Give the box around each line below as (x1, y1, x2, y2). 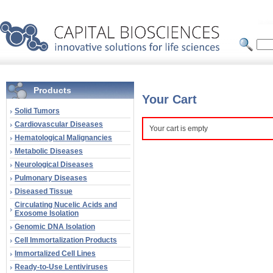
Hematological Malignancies (15, 133, 112, 142)
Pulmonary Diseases (15, 174, 87, 182)
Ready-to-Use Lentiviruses (15, 263, 108, 271)
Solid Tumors (15, 107, 60, 115)
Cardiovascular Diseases (15, 120, 103, 129)
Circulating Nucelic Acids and (15, 200, 117, 209)
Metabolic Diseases (15, 147, 83, 155)
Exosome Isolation (15, 209, 79, 218)
